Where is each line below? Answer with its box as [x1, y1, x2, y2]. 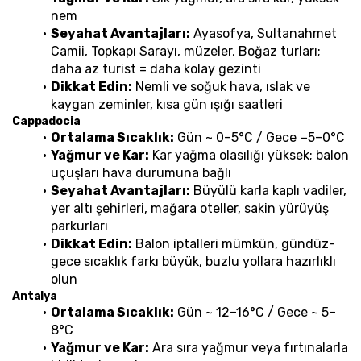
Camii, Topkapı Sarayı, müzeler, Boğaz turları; [51, 43, 321, 59]
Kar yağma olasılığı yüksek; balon [148, 147, 349, 163]
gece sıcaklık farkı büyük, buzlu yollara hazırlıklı [51, 253, 336, 269]
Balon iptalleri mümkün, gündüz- [131, 235, 335, 251]
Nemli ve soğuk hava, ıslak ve [131, 78, 310, 94]
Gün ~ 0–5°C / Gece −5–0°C [173, 129, 345, 145]
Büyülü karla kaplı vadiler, [189, 182, 346, 198]
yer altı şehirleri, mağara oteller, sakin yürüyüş [51, 200, 329, 216]
